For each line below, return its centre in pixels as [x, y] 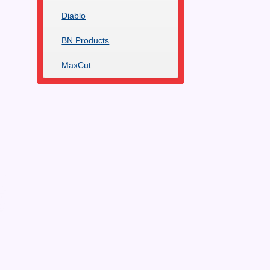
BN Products [86, 41]
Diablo [74, 16]
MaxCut [77, 65]
